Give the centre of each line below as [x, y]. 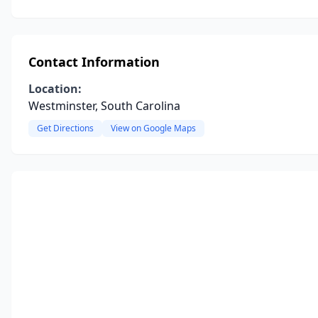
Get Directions [65, 128]
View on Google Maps [153, 128]
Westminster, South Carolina [104, 106]
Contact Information [94, 62]
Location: [55, 89]
